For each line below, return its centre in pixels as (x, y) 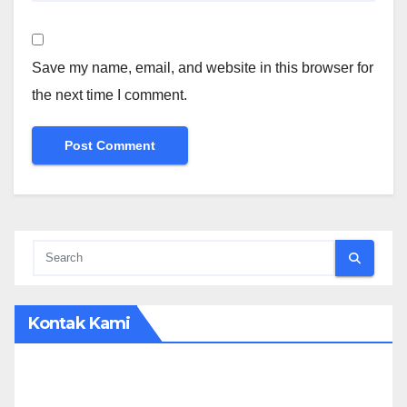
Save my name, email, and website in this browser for (203, 68)
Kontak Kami (79, 324)
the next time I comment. (109, 95)
